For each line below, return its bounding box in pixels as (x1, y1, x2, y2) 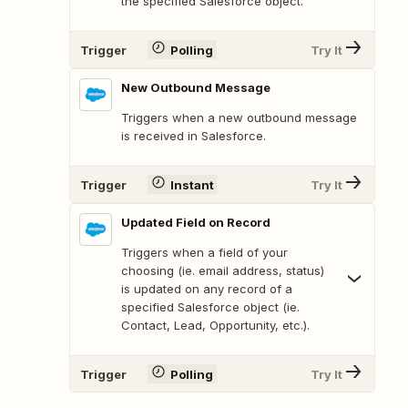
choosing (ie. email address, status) (121, 263, 324, 279)
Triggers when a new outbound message (121, 110, 357, 126)
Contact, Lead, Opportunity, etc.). (121, 318, 310, 333)
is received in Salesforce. (121, 128, 266, 144)
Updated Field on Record (121, 215, 270, 230)
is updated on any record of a (121, 281, 292, 297)
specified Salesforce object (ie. (121, 300, 300, 315)
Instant (169, 177, 214, 192)
